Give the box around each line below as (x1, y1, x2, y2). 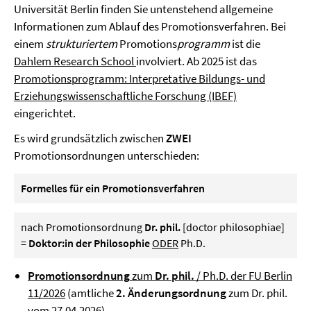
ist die (230, 36, 260, 51)
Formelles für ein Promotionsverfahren (21, 181, 205, 195)
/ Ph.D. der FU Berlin (194, 268, 292, 283)
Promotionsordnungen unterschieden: (14, 148, 199, 163)
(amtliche (65, 285, 116, 301)
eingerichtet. (14, 106, 76, 121)
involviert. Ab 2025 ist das (136, 53, 257, 69)
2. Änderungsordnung (116, 285, 226, 301)
